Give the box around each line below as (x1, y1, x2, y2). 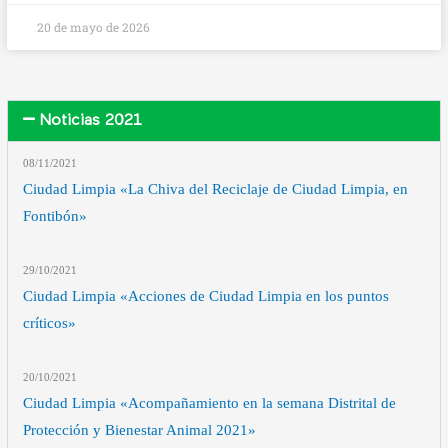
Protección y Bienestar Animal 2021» (23, 422, 257, 439)
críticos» (23, 314, 77, 331)
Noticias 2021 (39, 112, 142, 129)
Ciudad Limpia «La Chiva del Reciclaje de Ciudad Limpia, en (23, 180, 409, 197)
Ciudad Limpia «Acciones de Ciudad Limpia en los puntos (23, 287, 390, 304)
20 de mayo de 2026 (37, 18, 151, 35)
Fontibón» (23, 207, 88, 224)
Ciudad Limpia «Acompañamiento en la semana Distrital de (23, 395, 397, 412)
